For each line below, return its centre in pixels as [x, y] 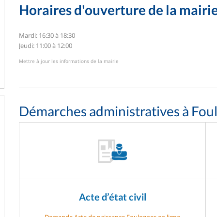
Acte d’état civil [112, 196]
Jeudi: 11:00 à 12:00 [46, 45]
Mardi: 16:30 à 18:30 [47, 35]
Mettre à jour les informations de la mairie [69, 61]
